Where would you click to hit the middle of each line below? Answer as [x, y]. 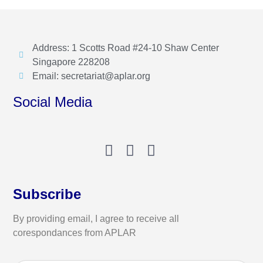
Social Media [53, 102]
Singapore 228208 [71, 62]
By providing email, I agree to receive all [96, 218]
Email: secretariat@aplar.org [91, 76]
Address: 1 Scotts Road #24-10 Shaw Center [125, 48]
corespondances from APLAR [75, 232]
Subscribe [47, 194]
